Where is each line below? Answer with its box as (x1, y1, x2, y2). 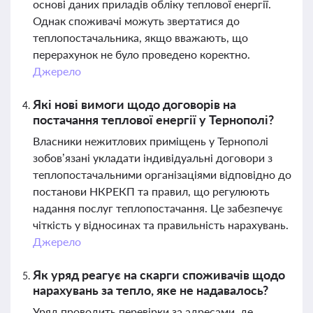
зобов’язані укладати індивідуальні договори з (33, 151, 272, 164)
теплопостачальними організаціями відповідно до (33, 168, 291, 181)
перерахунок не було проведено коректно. (33, 48, 250, 61)
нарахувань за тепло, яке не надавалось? (33, 282, 268, 298)
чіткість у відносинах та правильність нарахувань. (33, 218, 289, 231)
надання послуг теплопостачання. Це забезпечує (33, 201, 283, 214)
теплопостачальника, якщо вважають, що (33, 31, 248, 44)
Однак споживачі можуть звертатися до (33, 14, 240, 27)
